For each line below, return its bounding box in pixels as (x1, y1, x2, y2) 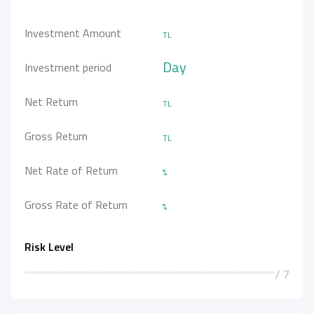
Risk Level (25, 238, 74, 255)
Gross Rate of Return (25, 196, 128, 213)
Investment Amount (25, 24, 121, 41)
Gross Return (25, 127, 88, 144)
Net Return (25, 93, 78, 110)
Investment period (25, 58, 111, 76)
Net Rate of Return (25, 161, 118, 179)
